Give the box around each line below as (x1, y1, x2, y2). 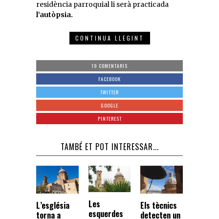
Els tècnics (140, 199, 177, 211)
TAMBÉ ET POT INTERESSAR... (60, 141, 159, 153)
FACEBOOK (98, 75, 121, 83)
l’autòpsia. (36, 10, 73, 20)
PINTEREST (97, 115, 122, 123)
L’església (36, 199, 69, 212)
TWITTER (100, 88, 119, 96)
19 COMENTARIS (91, 62, 128, 70)
